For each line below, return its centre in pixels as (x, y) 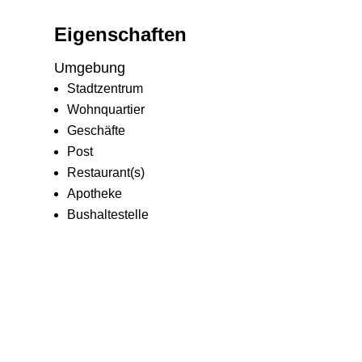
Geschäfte (97, 130)
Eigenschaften (121, 34)
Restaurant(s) (106, 172)
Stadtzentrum (105, 88)
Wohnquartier (106, 109)
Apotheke (95, 193)
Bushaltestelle (108, 214)
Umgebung (90, 67)
